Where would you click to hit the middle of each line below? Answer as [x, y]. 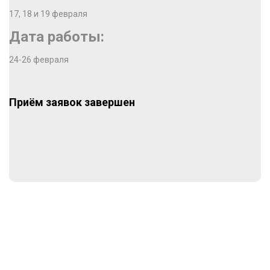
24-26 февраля [39, 60]
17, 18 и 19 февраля [48, 14]
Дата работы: [57, 37]
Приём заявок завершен [72, 102]
